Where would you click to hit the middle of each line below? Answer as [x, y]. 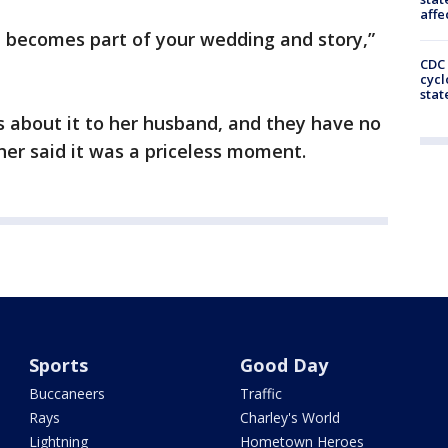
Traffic [260, 393]
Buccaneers [67, 393]
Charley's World [289, 417]
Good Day [283, 365]
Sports [59, 365]
